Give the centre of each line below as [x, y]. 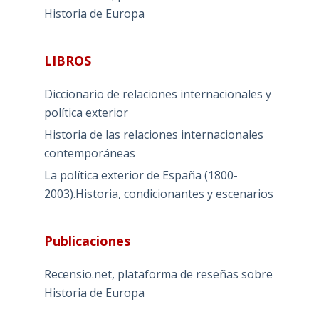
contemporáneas [89, 153]
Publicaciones [87, 240]
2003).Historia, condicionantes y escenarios [158, 193]
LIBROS [67, 61]
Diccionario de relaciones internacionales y [157, 94]
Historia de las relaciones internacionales [153, 134]
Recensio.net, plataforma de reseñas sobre [158, 274]
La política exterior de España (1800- [141, 175]
